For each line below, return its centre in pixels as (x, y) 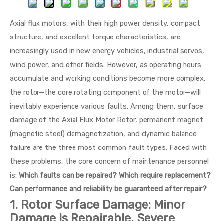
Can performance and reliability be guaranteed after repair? (108, 189)
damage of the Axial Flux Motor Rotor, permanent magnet (107, 120)
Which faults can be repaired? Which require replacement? (115, 175)
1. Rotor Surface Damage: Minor (97, 205)
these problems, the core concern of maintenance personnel (109, 161)
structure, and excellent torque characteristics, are (95, 37)
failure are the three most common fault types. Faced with (108, 147)
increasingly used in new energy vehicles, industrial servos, (107, 51)
